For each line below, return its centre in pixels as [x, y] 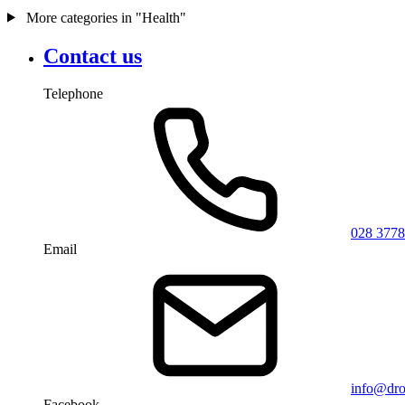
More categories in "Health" [104, 17]
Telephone [73, 94]
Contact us [93, 56]
